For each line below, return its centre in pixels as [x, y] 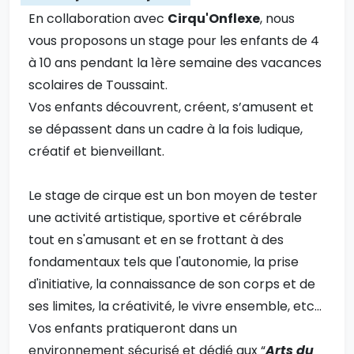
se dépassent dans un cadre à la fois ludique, [166, 130]
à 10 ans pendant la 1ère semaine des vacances [175, 63]
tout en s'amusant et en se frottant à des [156, 240]
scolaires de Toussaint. [98, 85]
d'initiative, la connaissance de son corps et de [172, 284]
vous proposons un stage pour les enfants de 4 [174, 41]
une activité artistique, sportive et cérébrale [165, 218]
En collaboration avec [98, 19]
